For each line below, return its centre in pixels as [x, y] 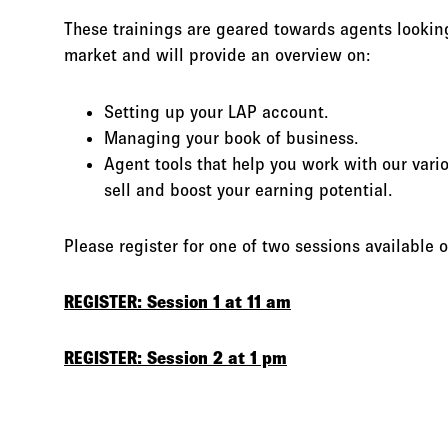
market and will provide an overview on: [217, 55]
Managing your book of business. [231, 137]
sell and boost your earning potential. [248, 189]
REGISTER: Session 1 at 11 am [177, 301]
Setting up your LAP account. [216, 111]
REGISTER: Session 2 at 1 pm [175, 357]
